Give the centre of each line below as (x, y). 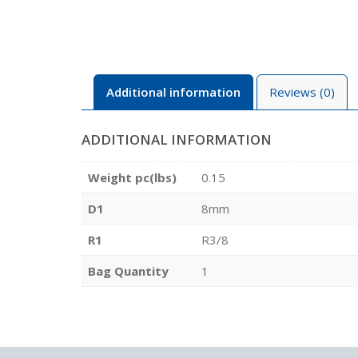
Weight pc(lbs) (132, 177)
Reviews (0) (302, 92)
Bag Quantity (128, 270)
